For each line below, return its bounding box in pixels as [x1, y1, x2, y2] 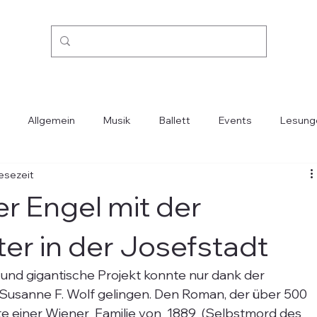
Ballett [159, 113, 191, 127]
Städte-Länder [221, 170, 292, 183]
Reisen [161, 170, 193, 183]
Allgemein [28, 113, 76, 127]
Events [219, 113, 253, 127]
